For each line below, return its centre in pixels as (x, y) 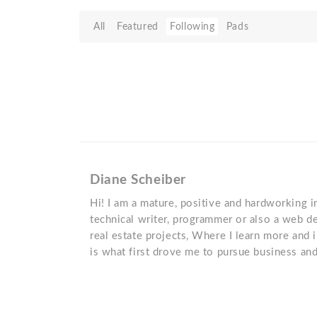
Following (192, 27)
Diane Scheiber (138, 180)
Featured (138, 27)
